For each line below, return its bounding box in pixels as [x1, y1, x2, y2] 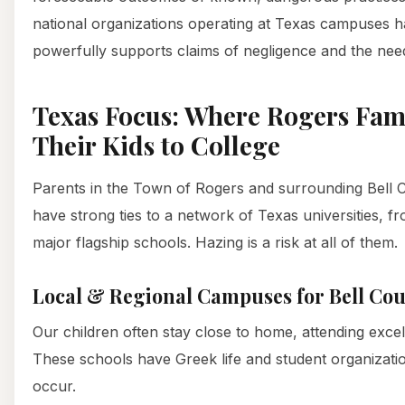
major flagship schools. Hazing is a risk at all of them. [33, 232, 398, 251]
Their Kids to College [33, 127, 280, 162]
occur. [33, 376, 76, 395]
